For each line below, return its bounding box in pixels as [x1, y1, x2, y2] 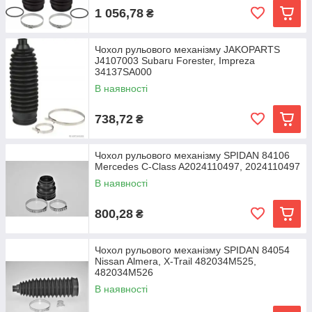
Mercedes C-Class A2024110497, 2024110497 [95, 161, 300, 172]
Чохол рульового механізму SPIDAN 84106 [95, 150, 290, 161]
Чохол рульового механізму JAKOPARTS [95, 44, 280, 55]
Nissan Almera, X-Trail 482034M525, [95, 256, 256, 267]
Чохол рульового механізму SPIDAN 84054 [95, 244, 290, 256]
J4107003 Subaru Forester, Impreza [95, 55, 255, 66]
